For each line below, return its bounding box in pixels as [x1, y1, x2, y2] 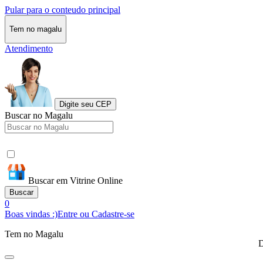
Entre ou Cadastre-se [58, 208, 134, 219]
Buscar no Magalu [5, 110, 73, 120]
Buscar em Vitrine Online [28, 175, 123, 186]
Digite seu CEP [59, 99, 112, 109]
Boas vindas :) [5, 208, 58, 219]
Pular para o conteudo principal [5, 5, 120, 15]
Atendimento [5, 43, 53, 53]
